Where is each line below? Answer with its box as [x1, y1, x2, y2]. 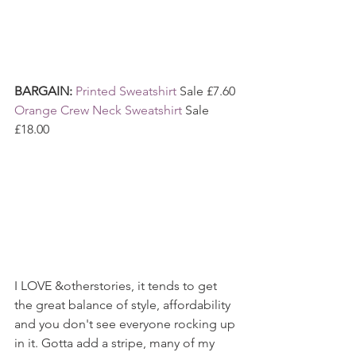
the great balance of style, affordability [14, 296, 234, 312]
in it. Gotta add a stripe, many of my [14, 335, 218, 350]
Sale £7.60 [176, 83, 235, 99]
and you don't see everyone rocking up [14, 315, 238, 331]
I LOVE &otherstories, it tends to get [14, 277, 220, 293]
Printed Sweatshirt [75, 83, 176, 99]
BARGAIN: [14, 83, 75, 99]
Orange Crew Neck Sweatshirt [14, 102, 182, 118]
